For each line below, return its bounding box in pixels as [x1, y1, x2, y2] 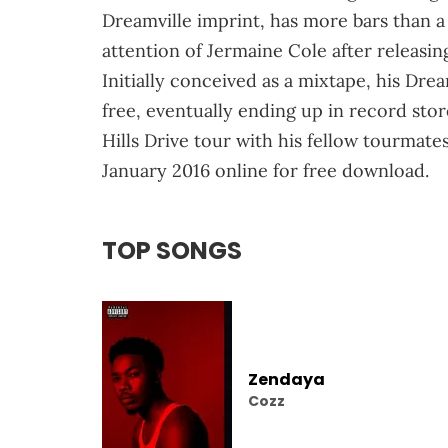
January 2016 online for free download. [102, 159, 429, 182]
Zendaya [248, 367, 325, 391]
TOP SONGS [102, 234, 242, 267]
